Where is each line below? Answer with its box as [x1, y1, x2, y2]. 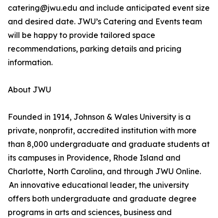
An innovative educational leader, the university [8, 180, 189, 190]
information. [8, 57, 53, 68]
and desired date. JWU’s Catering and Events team [8, 17, 202, 27]
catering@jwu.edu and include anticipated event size [8, 3, 210, 13]
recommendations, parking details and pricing [8, 44, 182, 54]
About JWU [8, 85, 51, 95]
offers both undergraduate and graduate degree [8, 194, 197, 204]
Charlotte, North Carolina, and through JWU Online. [8, 166, 201, 177]
